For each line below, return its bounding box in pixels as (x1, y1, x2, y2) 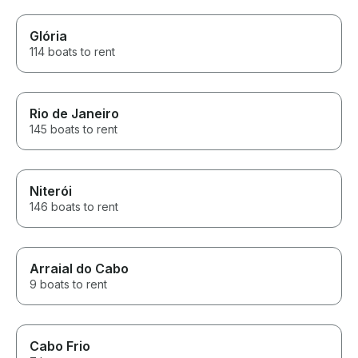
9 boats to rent (30, 277, 107, 292)
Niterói (30, 183, 72, 200)
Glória (30, 28, 67, 45)
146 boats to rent (30, 200, 118, 214)
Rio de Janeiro (30, 105, 119, 122)
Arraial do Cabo (30, 261, 129, 277)
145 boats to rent (30, 122, 117, 137)
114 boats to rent (30, 45, 115, 59)
